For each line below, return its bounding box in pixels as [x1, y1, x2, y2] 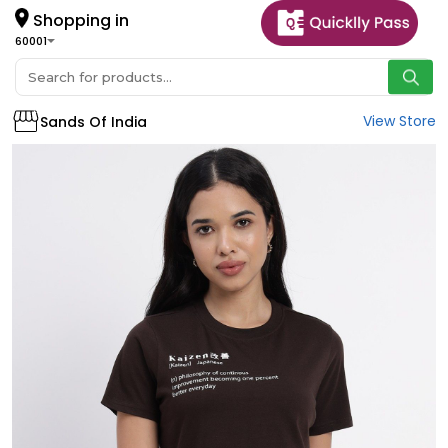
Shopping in [29, 8, 129, 32]
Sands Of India [40, 111, 148, 132]
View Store [363, 111, 436, 132]
